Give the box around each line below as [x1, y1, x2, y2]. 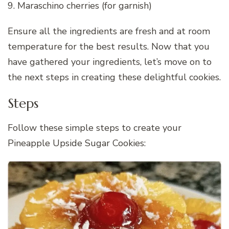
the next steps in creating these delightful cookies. [8, 71, 221, 84]
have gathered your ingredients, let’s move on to [8, 56, 212, 68]
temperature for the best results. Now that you [8, 40, 210, 53]
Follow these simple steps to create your [8, 121, 181, 134]
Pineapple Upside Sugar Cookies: [8, 136, 146, 149]
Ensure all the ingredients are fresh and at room [8, 25, 210, 38]
